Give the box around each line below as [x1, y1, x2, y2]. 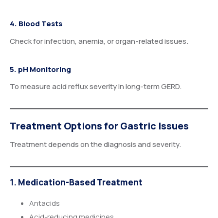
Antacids [29, 198, 60, 208]
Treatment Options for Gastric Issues [10, 119, 189, 132]
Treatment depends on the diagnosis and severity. [10, 139, 181, 149]
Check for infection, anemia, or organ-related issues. [10, 36, 188, 46]
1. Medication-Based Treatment [10, 176, 143, 188]
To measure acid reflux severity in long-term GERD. [10, 81, 182, 92]
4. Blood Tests [10, 18, 62, 29]
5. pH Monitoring [10, 64, 71, 74]
